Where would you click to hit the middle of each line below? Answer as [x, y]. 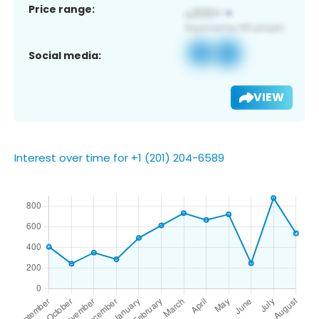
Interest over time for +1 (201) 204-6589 [119, 157]
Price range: [62, 9]
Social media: [65, 55]
